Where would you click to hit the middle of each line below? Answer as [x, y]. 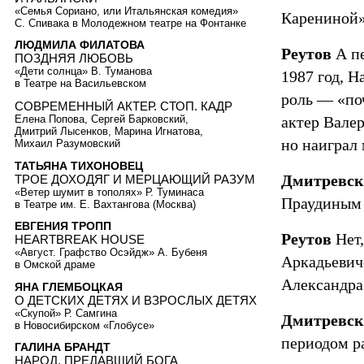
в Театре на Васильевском [80, 84]
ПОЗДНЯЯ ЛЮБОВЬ [74, 58]
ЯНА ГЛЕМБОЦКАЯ [69, 286]
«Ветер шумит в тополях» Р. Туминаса [109, 192]
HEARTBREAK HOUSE [80, 240]
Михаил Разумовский [67, 143]
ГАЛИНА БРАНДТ [63, 347]
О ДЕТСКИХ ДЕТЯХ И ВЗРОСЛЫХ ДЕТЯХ [136, 300]
